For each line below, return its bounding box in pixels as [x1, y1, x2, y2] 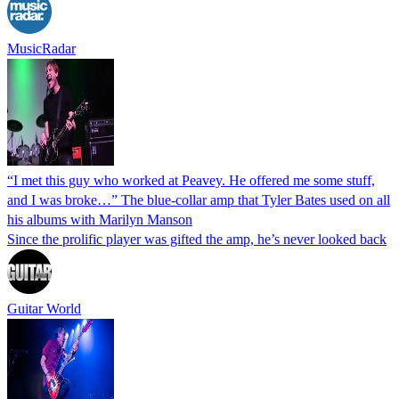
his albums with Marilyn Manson [7, 211, 192, 227]
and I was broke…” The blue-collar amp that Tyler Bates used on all [7, 191, 390, 208]
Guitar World [7, 300, 81, 316]
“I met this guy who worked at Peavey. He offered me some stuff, [7, 172, 375, 188]
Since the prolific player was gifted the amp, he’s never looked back [7, 231, 387, 247]
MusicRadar [7, 40, 76, 56]
